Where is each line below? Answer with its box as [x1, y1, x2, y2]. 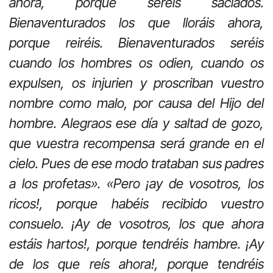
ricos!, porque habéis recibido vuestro [9, 196, 264, 212]
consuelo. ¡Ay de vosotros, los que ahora [9, 216, 264, 232]
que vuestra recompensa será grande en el [9, 135, 264, 152]
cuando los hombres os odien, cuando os [9, 55, 264, 71]
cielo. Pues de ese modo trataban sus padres [9, 155, 264, 172]
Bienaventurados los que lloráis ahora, [9, 15, 264, 31]
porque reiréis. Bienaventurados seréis [9, 35, 264, 51]
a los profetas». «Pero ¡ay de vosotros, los [9, 175, 264, 192]
